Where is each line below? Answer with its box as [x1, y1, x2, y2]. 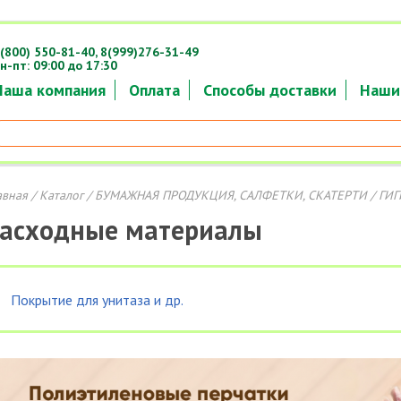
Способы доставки [202, 80, 337, 100]
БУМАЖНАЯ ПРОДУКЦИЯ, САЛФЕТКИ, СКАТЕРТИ [94, 187, 367, 203]
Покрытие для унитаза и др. [10, 291, 183, 309]
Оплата [128, 80, 180, 100]
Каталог [38, 187, 83, 203]
